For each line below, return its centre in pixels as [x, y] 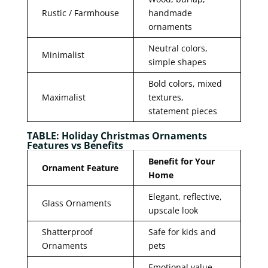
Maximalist [63, 97]
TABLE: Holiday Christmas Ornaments [117, 135]
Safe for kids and [182, 232]
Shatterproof [67, 232]
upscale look [173, 210]
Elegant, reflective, [185, 196]
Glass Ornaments [76, 203]
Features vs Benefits [75, 145]
